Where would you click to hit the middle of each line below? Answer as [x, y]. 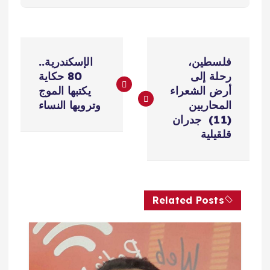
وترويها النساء [70, 105]
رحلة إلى [211, 76]
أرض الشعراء [201, 90]
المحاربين [210, 105]
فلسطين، [209, 61]
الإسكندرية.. [66, 61]
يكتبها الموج [65, 90]
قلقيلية [216, 134]
